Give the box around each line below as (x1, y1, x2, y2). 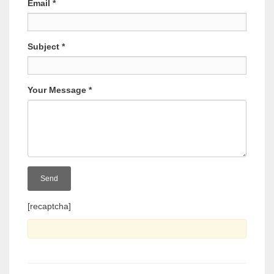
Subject (28, 42, 62, 52)
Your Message (28, 85, 89, 95)
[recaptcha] (28, 201, 71, 212)
